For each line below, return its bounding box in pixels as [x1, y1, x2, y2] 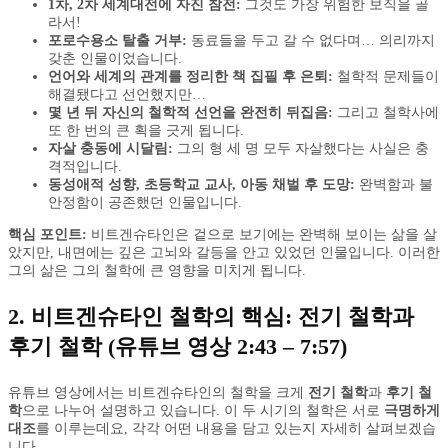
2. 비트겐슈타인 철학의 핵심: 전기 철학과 [8, 303, 414, 329]
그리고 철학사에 [333, 104, 439, 120]
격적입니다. [48, 158, 122, 174]
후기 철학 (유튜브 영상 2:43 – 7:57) [8, 333, 347, 359]
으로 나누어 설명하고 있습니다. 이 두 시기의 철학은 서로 [22, 402, 384, 418]
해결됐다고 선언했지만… [48, 86, 206, 102]
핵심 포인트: [8, 226, 87, 242]
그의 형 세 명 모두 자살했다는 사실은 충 [173, 140, 429, 156]
